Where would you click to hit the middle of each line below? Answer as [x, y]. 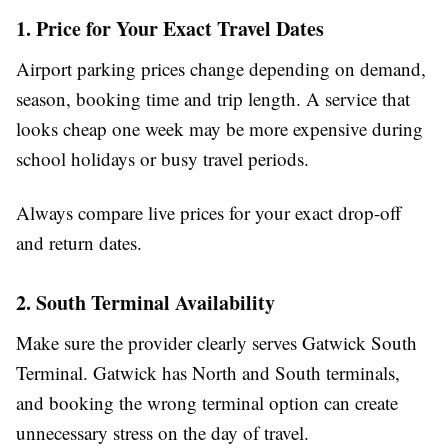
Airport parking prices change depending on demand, [221, 68]
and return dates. [79, 242]
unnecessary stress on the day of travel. [162, 432]
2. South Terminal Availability [145, 302]
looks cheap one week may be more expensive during [219, 128]
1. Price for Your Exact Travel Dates [170, 28]
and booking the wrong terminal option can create [207, 402]
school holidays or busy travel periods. [162, 158]
